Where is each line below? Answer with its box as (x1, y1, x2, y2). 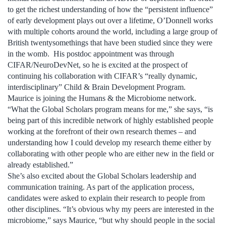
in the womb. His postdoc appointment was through (8, 49, 174, 58)
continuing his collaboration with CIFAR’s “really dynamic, (8, 71, 197, 80)
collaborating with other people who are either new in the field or (8, 149, 214, 158)
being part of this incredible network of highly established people (8, 116, 213, 125)
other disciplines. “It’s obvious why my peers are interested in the (8, 204, 214, 213)
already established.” (8, 160, 73, 169)
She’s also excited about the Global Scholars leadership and (8, 171, 196, 180)
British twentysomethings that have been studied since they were (8, 38, 212, 47)
